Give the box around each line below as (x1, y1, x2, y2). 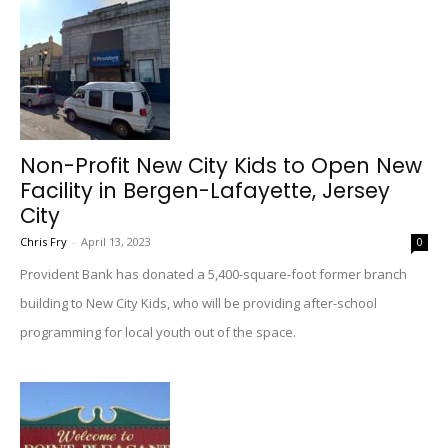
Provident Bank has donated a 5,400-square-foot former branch (20, 265, 407, 283)
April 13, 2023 (81, 234, 151, 249)
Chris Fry (20, 234, 67, 249)
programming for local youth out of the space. (20, 323, 296, 341)
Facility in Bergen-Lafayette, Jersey (20, 176, 390, 205)
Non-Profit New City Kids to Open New (20, 151, 422, 180)
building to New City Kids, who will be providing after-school (20, 294, 377, 312)
